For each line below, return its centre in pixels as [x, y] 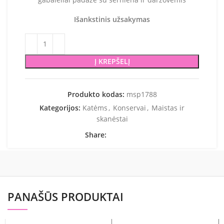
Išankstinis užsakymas [112, 19]
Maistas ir [168, 107]
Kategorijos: [60, 107]
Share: [96, 134]
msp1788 [141, 94]
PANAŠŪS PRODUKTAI [65, 196]
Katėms [95, 107]
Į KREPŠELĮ [112, 61]
